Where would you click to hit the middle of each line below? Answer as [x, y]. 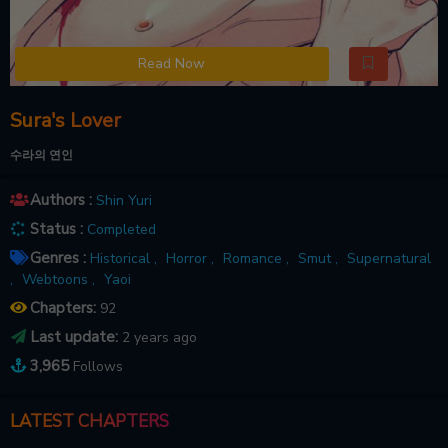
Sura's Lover [65, 120]
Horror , [190, 258]
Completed [121, 229]
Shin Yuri [124, 200]
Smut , [318, 258]
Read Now [172, 64]
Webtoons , [58, 279]
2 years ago [159, 337]
